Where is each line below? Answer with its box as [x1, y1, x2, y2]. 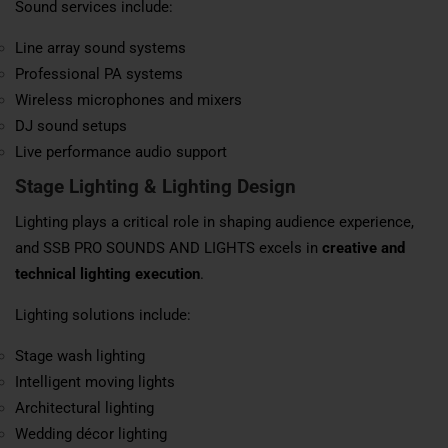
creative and [322, 238, 405, 257]
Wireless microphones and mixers [15, 90, 242, 109]
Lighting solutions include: [15, 305, 191, 324]
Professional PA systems [15, 64, 183, 83]
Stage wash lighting [15, 346, 145, 365]
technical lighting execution [15, 264, 200, 283]
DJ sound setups [15, 116, 127, 135]
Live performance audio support [15, 142, 227, 161]
